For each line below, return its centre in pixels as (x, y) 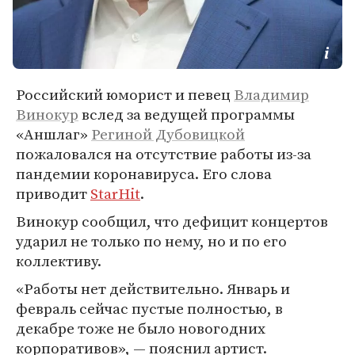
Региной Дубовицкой (168, 134)
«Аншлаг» (53, 134)
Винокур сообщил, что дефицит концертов (172, 221)
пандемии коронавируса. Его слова (144, 174)
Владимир (271, 94)
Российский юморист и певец (125, 94)
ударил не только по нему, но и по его (151, 241)
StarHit (115, 193)
